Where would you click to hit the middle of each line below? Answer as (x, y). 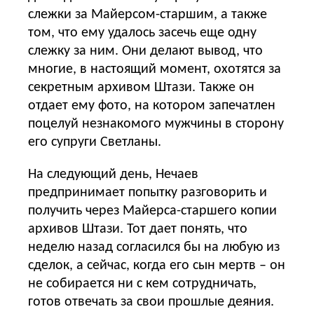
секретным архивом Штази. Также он (141, 87)
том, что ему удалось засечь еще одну (142, 33)
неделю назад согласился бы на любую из (154, 247)
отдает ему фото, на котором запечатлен (152, 105)
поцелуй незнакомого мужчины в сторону (156, 124)
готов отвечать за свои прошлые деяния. (151, 302)
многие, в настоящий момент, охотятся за (155, 69)
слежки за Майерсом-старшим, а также (148, 14)
